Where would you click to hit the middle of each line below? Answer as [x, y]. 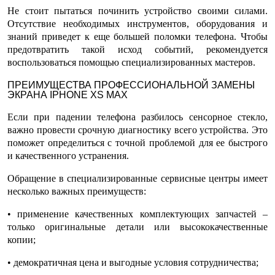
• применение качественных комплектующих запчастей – [137, 214]
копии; [21, 240]
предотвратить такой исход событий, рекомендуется [137, 49]
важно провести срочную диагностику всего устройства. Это [137, 130]
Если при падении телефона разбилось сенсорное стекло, [137, 117]
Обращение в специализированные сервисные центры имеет [137, 178]
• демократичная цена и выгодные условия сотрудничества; [133, 262]
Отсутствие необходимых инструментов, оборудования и [137, 24]
